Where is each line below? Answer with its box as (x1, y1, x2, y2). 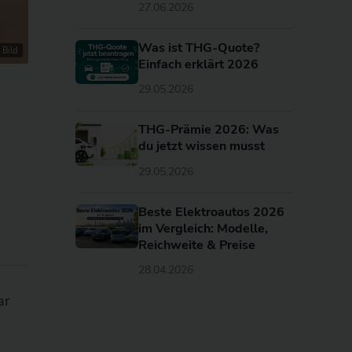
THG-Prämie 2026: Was (138, 121, 279, 139)
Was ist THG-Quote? (138, 38, 259, 57)
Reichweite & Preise (138, 236, 255, 254)
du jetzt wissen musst (138, 137, 265, 156)
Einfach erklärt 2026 (138, 55, 258, 73)
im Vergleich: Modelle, (138, 219, 268, 237)
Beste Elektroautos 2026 (138, 203, 284, 221)
